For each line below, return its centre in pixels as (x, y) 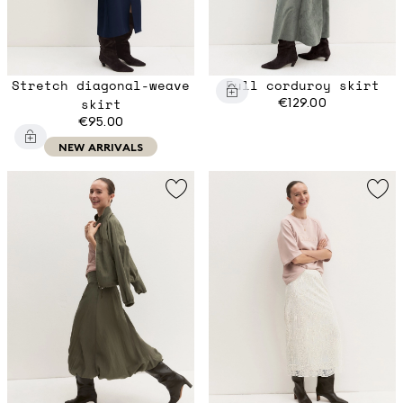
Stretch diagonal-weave (101, 85)
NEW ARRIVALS (101, 147)
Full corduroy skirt (302, 85)
